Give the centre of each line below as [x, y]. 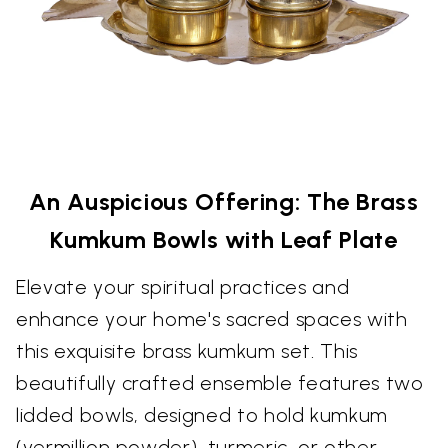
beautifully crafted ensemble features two [220, 382]
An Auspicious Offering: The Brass [224, 201]
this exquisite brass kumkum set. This [187, 350]
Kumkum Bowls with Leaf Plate [224, 239]
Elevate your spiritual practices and [183, 286]
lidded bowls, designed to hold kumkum [202, 414]
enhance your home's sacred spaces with [212, 318]
